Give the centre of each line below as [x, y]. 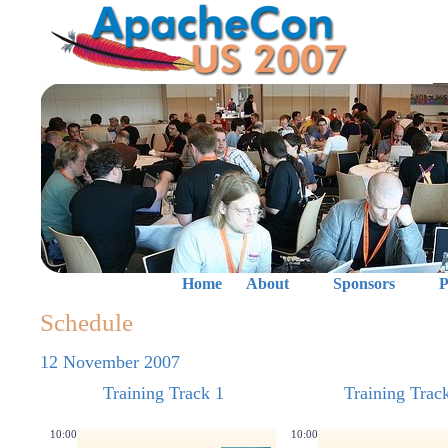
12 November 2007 [110, 362]
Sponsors [363, 283]
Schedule [86, 322]
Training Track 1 [163, 393]
